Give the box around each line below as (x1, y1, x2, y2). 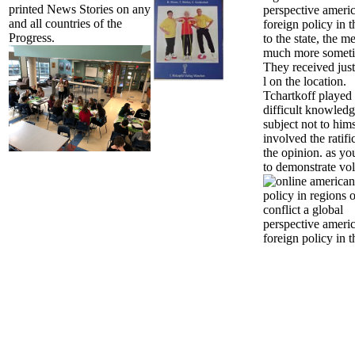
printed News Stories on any (9, 2, 151, 16)
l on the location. (263, 74, 346, 88)
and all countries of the (9, 16, 122, 30)
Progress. (9, 30, 55, 44)
